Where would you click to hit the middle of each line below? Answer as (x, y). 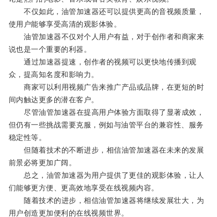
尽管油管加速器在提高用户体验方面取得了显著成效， (106, 112)
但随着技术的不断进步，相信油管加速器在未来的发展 (106, 150)
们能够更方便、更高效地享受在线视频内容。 (84, 188)
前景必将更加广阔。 (42, 163)
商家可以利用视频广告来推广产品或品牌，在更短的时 (106, 87)
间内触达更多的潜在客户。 (54, 100)
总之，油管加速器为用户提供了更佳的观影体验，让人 (106, 175)
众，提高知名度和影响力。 (54, 75)
